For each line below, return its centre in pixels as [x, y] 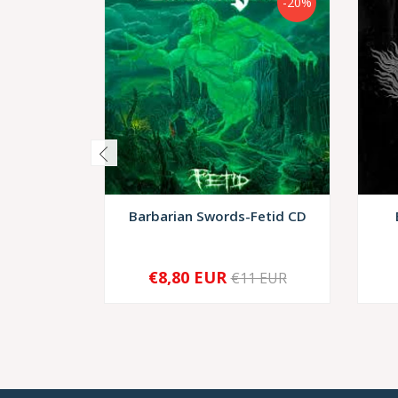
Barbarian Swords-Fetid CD [217, 216]
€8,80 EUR [187, 277]
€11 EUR [259, 278]
